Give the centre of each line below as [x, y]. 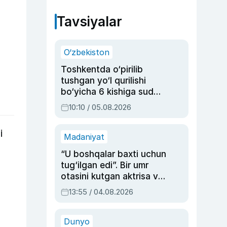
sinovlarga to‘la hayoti [107, 210]
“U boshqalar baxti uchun [113, 154]
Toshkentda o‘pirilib [102, 69]
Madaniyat [84, 137]
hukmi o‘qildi [86, 103]
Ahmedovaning [92, 199]
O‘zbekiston [87, 52]
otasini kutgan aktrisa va [112, 176]
